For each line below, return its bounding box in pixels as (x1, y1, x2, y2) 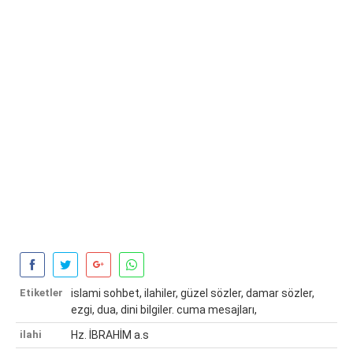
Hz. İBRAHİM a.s (71, 329, 149, 342)
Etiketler (20, 287, 63, 299)
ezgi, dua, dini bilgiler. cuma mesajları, (71, 303, 257, 317)
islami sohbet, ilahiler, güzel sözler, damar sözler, (71, 287, 314, 300)
